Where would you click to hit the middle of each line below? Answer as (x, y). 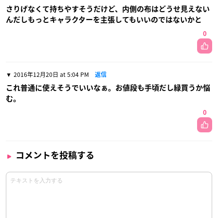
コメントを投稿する (55, 155)
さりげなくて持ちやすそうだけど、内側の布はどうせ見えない (108, 9)
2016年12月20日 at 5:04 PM (51, 74)
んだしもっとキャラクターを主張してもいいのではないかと (104, 19)
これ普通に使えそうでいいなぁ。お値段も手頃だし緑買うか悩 (108, 88)
